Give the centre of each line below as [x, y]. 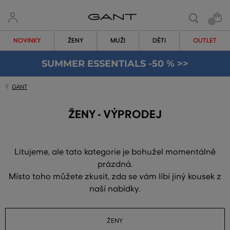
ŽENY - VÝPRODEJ [115, 114]
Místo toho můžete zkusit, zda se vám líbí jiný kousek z [115, 177]
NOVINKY [27, 40]
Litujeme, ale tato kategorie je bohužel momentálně [115, 152]
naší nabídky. [115, 189]
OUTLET [205, 40]
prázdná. [115, 164]
